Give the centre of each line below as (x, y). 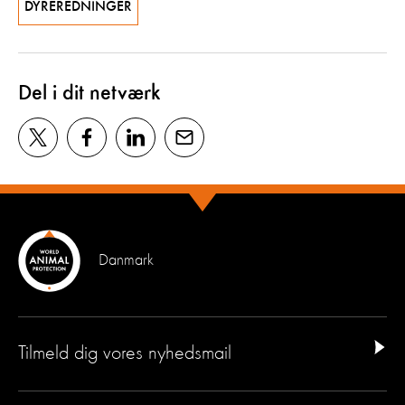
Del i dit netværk (89, 94)
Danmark (126, 261)
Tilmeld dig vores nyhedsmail (125, 353)
